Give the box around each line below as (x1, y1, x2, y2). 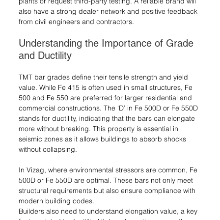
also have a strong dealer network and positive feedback (19, 6, 199, 16)
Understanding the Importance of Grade (19, 37, 196, 49)
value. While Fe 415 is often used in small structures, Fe (19, 82, 194, 92)
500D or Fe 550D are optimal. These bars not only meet (19, 175, 195, 185)
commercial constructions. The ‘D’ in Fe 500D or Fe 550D (19, 103, 200, 112)
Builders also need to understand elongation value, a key (19, 206, 199, 216)
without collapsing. (19, 144, 77, 154)
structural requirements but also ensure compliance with (19, 186, 197, 195)
